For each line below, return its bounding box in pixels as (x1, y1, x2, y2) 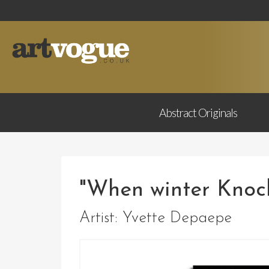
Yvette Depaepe (122, 210, 232, 226)
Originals (198, 106, 237, 119)
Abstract (159, 106, 198, 119)
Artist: (79, 210, 122, 226)
